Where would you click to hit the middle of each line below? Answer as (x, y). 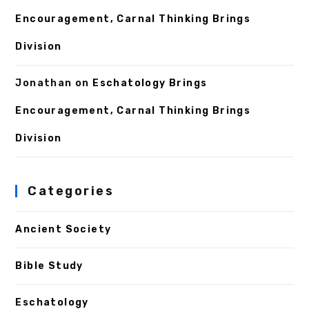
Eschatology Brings (150, 83)
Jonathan (44, 83)
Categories (71, 191)
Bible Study (49, 266)
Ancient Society (63, 230)
